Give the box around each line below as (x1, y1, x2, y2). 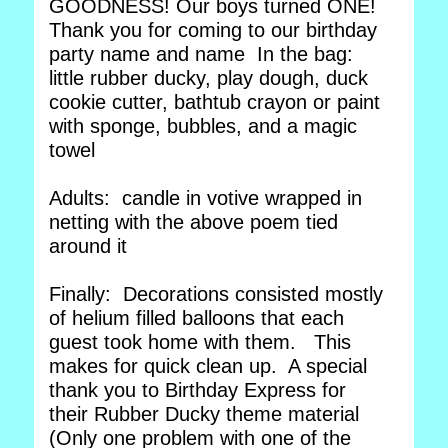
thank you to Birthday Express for (49, 379, 346, 401)
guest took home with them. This (49, 331, 351, 353)
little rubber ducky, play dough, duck (49, 67, 368, 89)
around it (49, 235, 133, 257)
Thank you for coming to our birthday (49, 19, 377, 41)
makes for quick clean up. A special (49, 355, 367, 377)
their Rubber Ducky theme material (49, 403, 359, 425)
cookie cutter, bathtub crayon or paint (49, 91, 380, 113)
